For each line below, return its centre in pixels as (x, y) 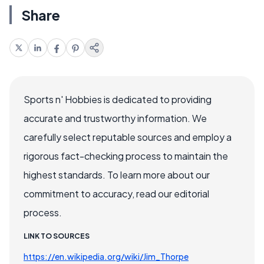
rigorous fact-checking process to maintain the (126, 156)
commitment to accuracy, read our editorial (116, 194)
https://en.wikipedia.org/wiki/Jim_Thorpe (106, 257)
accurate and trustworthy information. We (115, 118)
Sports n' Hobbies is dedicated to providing (118, 100)
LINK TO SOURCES (57, 236)
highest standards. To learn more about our (117, 175)
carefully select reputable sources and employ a (128, 137)
